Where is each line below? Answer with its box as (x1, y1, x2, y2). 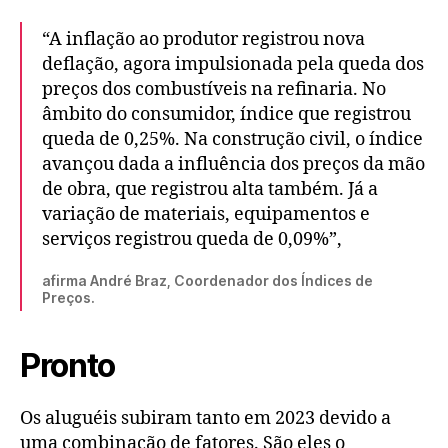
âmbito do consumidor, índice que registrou (42, 102, 411, 126)
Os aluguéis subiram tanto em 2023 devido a (20, 406, 391, 430)
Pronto (20, 345, 116, 385)
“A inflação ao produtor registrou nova (42, 27, 365, 51)
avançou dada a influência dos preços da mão (42, 152, 425, 176)
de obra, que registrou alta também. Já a (42, 177, 378, 201)
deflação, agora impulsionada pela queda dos (42, 52, 424, 76)
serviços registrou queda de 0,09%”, (42, 227, 342, 251)
